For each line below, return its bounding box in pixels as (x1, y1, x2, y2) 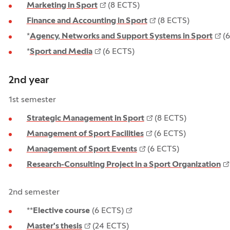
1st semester (8, 96, 56, 104)
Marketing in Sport (26, 2, 98, 10)
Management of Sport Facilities (26, 130, 144, 138)
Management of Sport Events (26, 145, 137, 154)
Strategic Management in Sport (26, 114, 144, 123)
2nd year (8, 76, 49, 85)
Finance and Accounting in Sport (26, 17, 147, 25)
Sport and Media (29, 48, 92, 56)
